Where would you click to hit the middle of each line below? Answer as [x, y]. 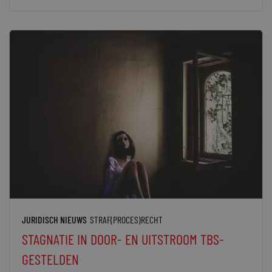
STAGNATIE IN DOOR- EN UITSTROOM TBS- [123, 239]
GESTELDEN [50, 259]
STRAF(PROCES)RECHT [126, 219]
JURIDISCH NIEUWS [54, 219]
